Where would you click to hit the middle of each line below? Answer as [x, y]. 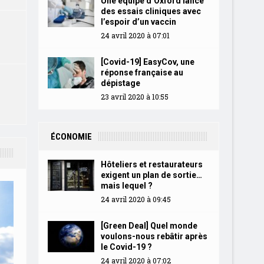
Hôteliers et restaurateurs [151, 164]
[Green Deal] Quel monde [149, 226]
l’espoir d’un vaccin [138, 22]
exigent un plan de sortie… [151, 175]
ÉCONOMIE [71, 137]
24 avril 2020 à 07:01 [135, 35]
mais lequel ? [126, 186]
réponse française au [142, 72]
